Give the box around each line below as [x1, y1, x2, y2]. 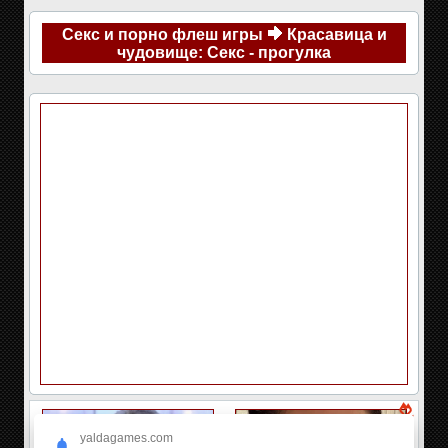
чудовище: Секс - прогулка [117, 44, 331, 61]
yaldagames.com [80, 431, 173, 446]
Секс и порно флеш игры [61, 26, 263, 43]
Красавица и [286, 26, 387, 43]
